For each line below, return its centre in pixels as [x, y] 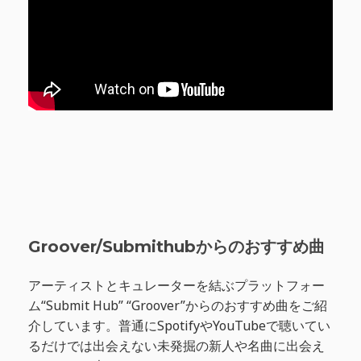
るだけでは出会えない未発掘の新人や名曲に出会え [176, 346]
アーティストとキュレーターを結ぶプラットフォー [176, 286]
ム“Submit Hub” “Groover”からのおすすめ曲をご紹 [178, 306]
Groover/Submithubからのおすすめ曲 [176, 247]
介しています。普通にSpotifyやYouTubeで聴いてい [179, 326]
